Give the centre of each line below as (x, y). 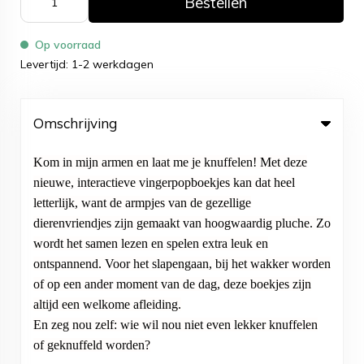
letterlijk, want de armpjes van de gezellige (142, 203)
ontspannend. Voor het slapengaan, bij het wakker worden (182, 264)
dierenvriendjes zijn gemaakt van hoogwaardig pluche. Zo (182, 223)
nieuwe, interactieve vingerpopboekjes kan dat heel (164, 182)
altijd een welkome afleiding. (107, 304)
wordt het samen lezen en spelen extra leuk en (151, 243)
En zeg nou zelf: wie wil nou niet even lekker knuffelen (175, 325)
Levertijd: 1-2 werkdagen (87, 64)
